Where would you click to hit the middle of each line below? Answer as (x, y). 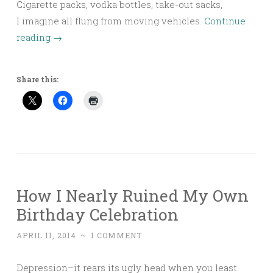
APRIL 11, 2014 (46, 235)
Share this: (37, 79)
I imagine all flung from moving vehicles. (110, 21)
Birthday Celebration (97, 214)
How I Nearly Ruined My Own (133, 195)
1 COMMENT (116, 235)
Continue (225, 21)
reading (35, 37)
